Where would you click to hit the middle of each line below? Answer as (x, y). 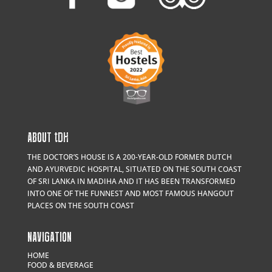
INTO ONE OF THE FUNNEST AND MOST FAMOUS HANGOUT (130, 193)
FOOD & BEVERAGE (60, 265)
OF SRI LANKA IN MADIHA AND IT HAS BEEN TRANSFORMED (131, 181)
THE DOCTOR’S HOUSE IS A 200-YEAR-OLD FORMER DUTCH (129, 157)
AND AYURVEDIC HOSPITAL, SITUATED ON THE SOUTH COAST (134, 169)
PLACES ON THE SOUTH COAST (80, 205)
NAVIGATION (49, 237)
